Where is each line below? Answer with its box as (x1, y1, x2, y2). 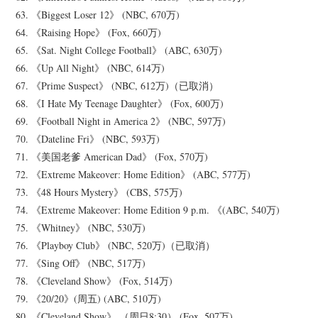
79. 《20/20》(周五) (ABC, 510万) (16, 292, 162, 306)
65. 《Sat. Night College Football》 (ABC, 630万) (16, 43, 223, 57)
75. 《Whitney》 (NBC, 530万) (16, 221, 146, 235)
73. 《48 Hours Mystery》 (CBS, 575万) (16, 185, 183, 199)
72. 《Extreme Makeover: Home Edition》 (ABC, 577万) (16, 168, 251, 182)
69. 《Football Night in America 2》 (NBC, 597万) (16, 114, 226, 128)
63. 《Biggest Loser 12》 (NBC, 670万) (16, 8, 180, 22)
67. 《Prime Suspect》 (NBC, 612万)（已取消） (16, 79, 219, 93)
